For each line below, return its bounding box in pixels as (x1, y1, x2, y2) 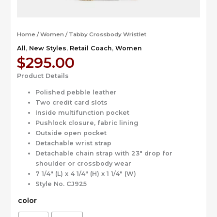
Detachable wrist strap (35, 139, 111, 147)
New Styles (29, 45, 66, 52)
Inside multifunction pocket (35, 108, 129, 116)
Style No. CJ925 (35, 180, 87, 187)
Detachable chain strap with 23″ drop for (35, 149, 172, 157)
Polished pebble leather (35, 88, 117, 96)
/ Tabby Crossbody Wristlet (63, 31, 147, 38)
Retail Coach (69, 45, 112, 52)
